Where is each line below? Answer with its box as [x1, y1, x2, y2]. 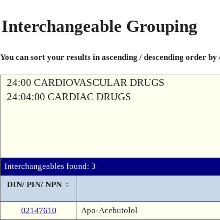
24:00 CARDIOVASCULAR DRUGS [7, 77, 165, 88]
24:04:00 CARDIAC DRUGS [7, 91, 131, 103]
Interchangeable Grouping [1, 17, 197, 36]
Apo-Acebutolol [81, 206, 137, 215]
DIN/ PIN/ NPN [6, 180, 62, 189]
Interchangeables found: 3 [4, 162, 96, 171]
